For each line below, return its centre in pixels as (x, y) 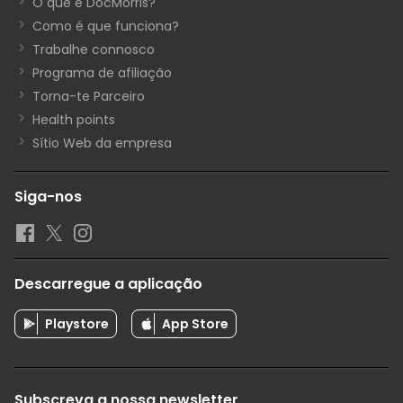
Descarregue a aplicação (108, 284)
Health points (74, 120)
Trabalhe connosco (94, 50)
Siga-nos (48, 197)
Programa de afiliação (102, 73)
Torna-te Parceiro (89, 97)
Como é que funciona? (106, 27)
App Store (195, 324)
